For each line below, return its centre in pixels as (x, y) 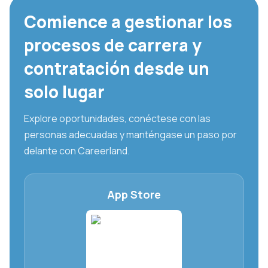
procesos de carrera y (113, 45)
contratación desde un (117, 68)
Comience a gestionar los (128, 22)
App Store (134, 194)
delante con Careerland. (77, 151)
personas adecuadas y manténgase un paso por (130, 135)
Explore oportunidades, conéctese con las (117, 118)
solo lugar (64, 92)
